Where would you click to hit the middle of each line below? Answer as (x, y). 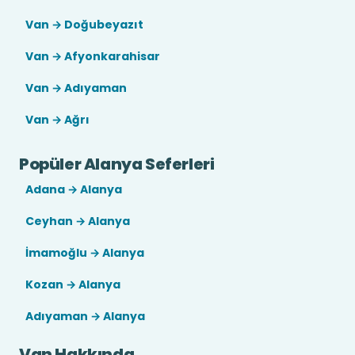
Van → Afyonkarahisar (93, 56)
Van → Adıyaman (76, 88)
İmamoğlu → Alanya (85, 253)
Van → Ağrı (57, 120)
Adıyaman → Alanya (85, 316)
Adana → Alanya (74, 189)
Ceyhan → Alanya (78, 221)
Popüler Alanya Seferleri (117, 164)
